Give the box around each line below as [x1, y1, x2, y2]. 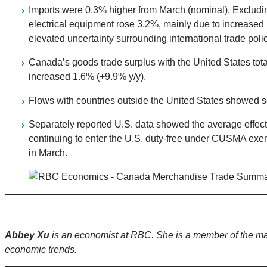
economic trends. [5, 244, 77, 254]
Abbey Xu [5, 229, 52, 240]
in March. [29, 147, 67, 158]
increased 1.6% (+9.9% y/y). [29, 71, 146, 82]
